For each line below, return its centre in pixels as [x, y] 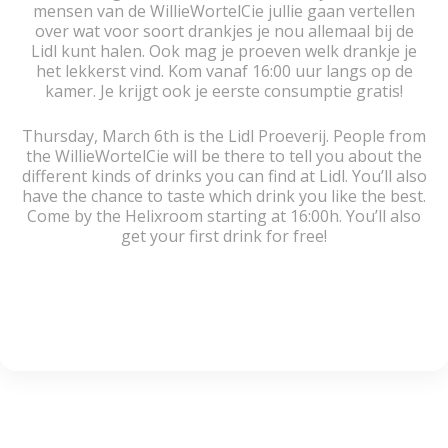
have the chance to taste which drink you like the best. [224, 196]
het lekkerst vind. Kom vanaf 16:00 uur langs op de [224, 71]
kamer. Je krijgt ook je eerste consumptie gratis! [224, 91]
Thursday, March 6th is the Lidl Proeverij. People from [224, 136]
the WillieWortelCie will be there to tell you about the [224, 156]
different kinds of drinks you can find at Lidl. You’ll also [224, 176]
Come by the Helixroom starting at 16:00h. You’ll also [224, 216]
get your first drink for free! [224, 236]
